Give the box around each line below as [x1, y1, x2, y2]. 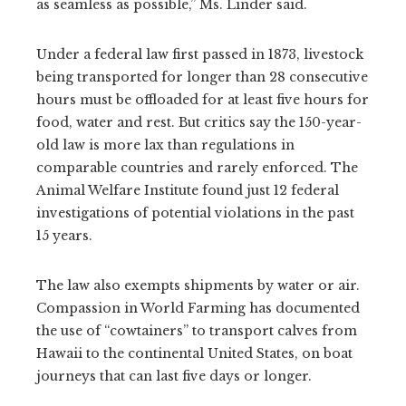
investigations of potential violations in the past [36, 204, 354, 221]
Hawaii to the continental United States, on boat [36, 344, 353, 362]
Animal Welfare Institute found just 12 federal [36, 181, 339, 198]
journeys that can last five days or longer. [36, 367, 312, 384]
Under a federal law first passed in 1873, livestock [36, 45, 363, 63]
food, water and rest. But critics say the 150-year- [36, 113, 362, 130]
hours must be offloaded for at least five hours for [36, 91, 369, 108]
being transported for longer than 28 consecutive [36, 68, 368, 85]
